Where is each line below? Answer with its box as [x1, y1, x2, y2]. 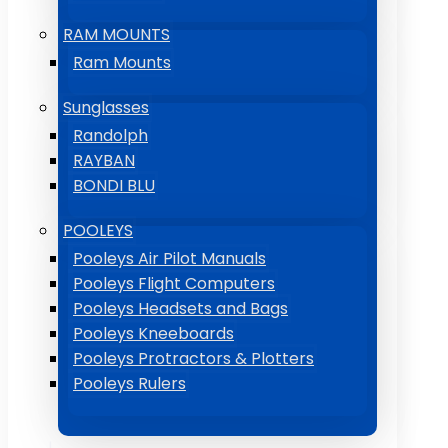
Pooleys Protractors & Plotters [73, 347, 314, 370]
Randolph [73, 124, 148, 147]
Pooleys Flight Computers [73, 272, 275, 295]
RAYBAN [73, 149, 135, 172]
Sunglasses [63, 96, 149, 119]
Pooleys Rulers [73, 372, 186, 395]
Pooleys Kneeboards [73, 322, 234, 345]
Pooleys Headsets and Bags [73, 297, 288, 320]
